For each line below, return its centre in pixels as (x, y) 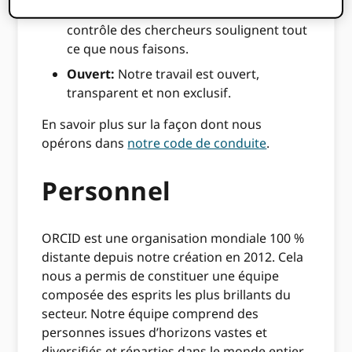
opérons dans (85, 143)
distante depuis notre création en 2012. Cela (173, 257)
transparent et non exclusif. (149, 93)
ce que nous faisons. (128, 49)
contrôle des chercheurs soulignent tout (187, 30)
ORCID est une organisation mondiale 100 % (173, 238)
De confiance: (110, 11)
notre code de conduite (197, 143)
